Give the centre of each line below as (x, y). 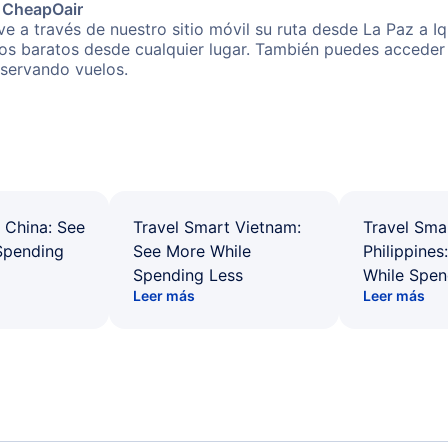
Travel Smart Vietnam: (217, 227)
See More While (192, 251)
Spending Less (188, 275)
